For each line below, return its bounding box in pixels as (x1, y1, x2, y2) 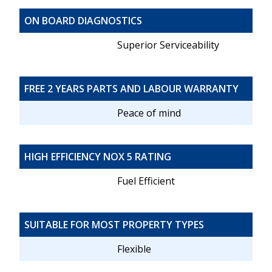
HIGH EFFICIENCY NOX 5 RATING (24, 150, 171, 164)
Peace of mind (117, 106, 182, 120)
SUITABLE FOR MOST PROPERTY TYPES (24, 218, 204, 232)
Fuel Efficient (117, 174, 175, 188)
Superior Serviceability (117, 38, 220, 52)
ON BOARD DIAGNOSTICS (24, 14, 142, 28)
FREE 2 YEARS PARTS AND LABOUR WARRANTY (24, 82, 239, 96)
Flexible (117, 242, 152, 256)
